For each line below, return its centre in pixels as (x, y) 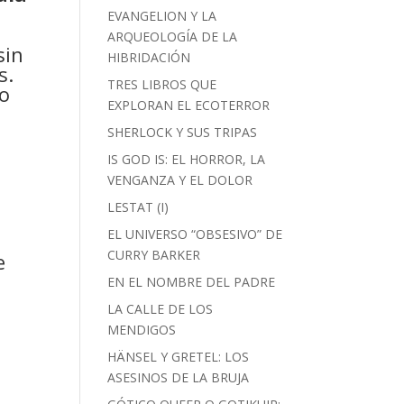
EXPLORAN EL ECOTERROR (189, 105)
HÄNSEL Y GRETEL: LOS (179, 357)
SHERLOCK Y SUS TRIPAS (183, 132)
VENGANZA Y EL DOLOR (180, 180)
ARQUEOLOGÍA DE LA (173, 37)
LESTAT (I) (138, 207)
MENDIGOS (142, 330)
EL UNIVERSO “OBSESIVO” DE (195, 234)
